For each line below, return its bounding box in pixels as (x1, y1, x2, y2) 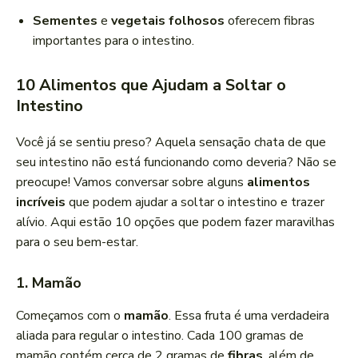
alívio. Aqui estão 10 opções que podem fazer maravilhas (16, 213, 335, 232)
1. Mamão (16, 273, 82, 293)
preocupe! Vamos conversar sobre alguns (16, 173, 247, 192)
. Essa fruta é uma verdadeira (169, 307, 329, 325)
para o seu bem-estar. (16, 233, 138, 252)
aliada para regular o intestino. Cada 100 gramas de (16, 327, 304, 345)
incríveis (16, 193, 66, 212)
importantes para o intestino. (33, 32, 194, 50)
